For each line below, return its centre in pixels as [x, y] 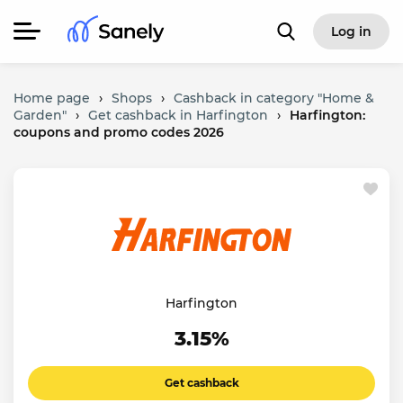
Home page [52, 98]
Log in [351, 31]
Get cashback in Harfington [178, 115]
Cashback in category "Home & [274, 98]
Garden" [40, 115]
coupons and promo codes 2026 [119, 132]
